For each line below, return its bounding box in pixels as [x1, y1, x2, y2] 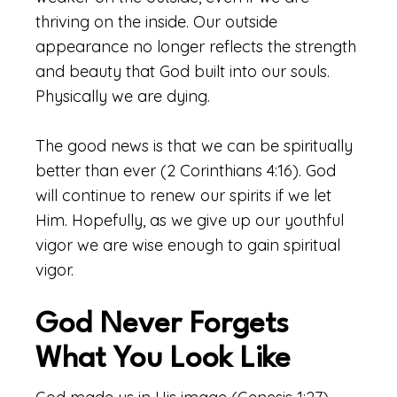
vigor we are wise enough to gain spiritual [35, 235, 340, 255]
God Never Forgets [35, 310, 289, 339]
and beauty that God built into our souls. [35, 61, 330, 82]
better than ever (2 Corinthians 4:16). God [35, 160, 336, 181]
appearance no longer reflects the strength [35, 36, 356, 57]
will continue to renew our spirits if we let [35, 185, 331, 206]
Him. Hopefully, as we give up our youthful [35, 210, 344, 230]
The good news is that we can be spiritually [35, 136, 353, 156]
